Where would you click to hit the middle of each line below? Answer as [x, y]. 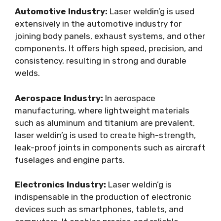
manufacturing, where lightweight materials [102, 110]
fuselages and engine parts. [70, 160]
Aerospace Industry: [59, 98]
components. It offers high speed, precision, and [109, 48]
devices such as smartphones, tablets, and [99, 209]
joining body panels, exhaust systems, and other [110, 36]
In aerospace [129, 98]
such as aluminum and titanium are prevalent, [105, 123]
